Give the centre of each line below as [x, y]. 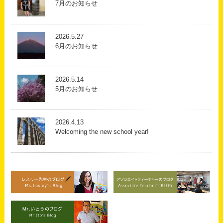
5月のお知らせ [76, 89]
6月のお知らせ [76, 46]
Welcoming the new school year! [102, 131]
